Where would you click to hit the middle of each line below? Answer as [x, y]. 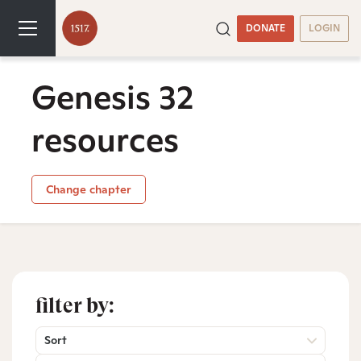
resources [105, 140]
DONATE [265, 28]
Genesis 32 [112, 97]
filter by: [75, 305]
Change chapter [88, 189]
